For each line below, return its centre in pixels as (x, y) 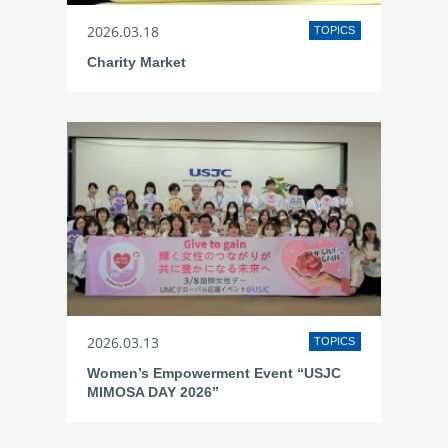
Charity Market (137, 62)
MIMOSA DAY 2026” (153, 392)
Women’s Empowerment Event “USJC (214, 373)
